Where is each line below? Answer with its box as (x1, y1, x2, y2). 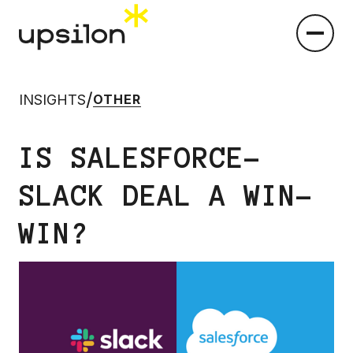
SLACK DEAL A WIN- (19, 180, 314, 211)
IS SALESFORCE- (19, 142, 262, 173)
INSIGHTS (19, 91, 86, 108)
